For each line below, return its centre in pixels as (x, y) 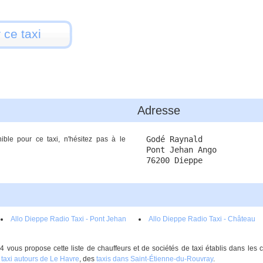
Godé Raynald (174, 139)
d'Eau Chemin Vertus (165, 232)
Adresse (159, 110)
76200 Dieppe (174, 160)
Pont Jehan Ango (181, 150)
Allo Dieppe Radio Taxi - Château (202, 219)
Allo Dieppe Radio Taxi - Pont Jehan (68, 219)
